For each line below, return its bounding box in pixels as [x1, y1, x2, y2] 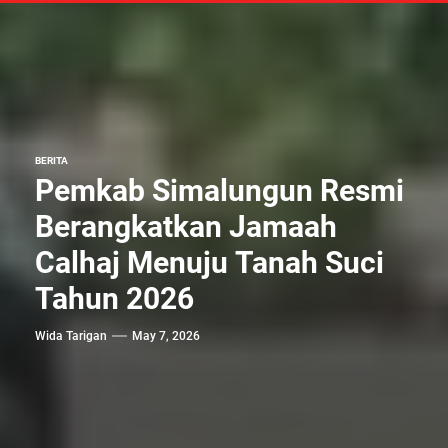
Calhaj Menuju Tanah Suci [35, 245, 384, 280]
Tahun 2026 [35, 281, 194, 316]
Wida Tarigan [35, 329, 107, 343]
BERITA [35, 155, 68, 166]
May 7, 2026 [132, 329, 200, 343]
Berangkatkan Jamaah [35, 209, 337, 244]
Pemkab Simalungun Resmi [35, 173, 404, 208]
